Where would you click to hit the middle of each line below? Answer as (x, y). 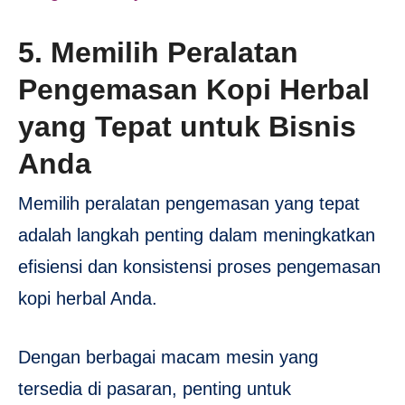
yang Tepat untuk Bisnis (187, 126)
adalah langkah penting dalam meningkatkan (197, 235)
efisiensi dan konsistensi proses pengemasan (199, 267)
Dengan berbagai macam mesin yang (168, 358)
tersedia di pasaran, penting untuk (155, 389)
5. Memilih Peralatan (158, 52)
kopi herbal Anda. (88, 299)
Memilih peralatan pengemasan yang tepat (189, 204)
